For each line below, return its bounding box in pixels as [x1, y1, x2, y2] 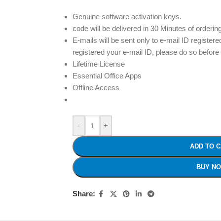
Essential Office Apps [72, 71, 142, 80]
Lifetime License [72, 59, 125, 68]
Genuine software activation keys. [72, 12, 182, 21]
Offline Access [72, 83, 119, 92]
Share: [72, 189, 95, 198]
